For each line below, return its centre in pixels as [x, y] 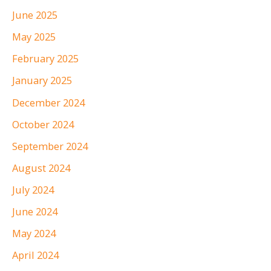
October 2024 [43, 124]
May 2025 [34, 37]
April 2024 [35, 255]
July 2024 [33, 189]
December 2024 [48, 102]
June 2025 [35, 15]
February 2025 [45, 59]
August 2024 [41, 168]
